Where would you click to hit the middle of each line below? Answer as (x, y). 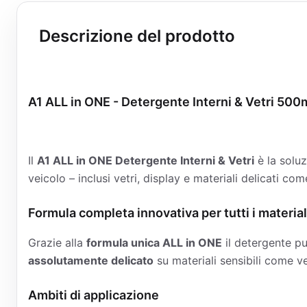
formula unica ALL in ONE (154, 243)
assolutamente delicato (91, 260)
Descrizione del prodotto (137, 36)
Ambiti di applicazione (94, 295)
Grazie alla (57, 243)
